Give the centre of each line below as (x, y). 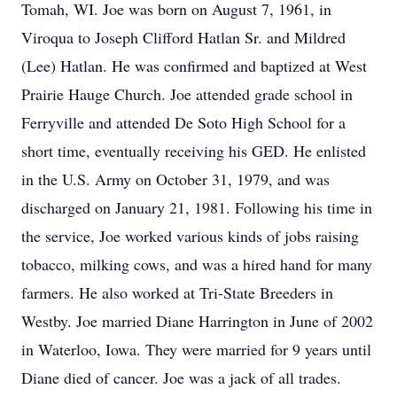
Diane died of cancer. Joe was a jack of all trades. (181, 378)
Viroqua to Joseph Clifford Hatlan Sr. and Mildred (183, 37)
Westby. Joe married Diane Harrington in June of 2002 (197, 321)
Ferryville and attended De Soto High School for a (183, 122)
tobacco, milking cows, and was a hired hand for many (197, 264)
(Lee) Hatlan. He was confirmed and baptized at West (194, 66)
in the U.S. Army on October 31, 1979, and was (175, 179)
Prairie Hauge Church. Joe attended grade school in (187, 94)
